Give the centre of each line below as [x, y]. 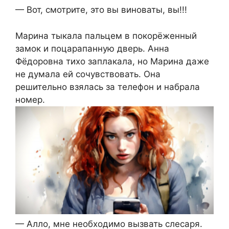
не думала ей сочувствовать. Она [88, 74]
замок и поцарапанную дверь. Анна [92, 48]
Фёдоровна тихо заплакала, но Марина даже [112, 61]
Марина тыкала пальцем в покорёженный [106, 36]
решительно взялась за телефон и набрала [108, 87]
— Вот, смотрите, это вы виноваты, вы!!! [101, 10]
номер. [30, 99]
